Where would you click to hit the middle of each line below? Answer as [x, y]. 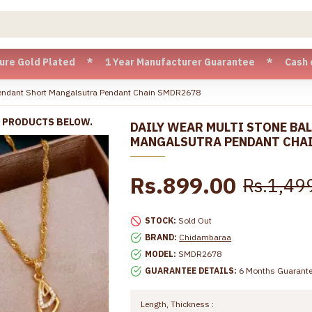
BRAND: [161, 237]
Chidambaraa [205, 237]
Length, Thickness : [178, 304]
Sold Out [195, 220]
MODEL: [161, 254]
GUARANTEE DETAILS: [191, 271]
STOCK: [161, 220]
